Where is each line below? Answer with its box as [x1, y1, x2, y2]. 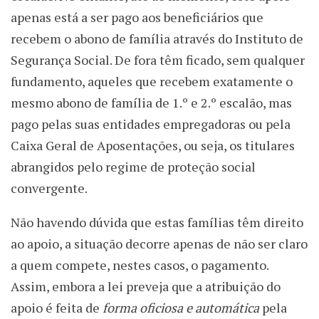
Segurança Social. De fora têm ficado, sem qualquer [11, 51, 305, 69]
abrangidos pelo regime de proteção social [11, 158, 256, 176]
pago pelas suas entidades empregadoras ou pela [11, 115, 291, 133]
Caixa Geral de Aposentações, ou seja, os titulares [11, 137, 295, 155]
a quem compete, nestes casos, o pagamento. [11, 256, 268, 274]
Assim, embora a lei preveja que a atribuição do [11, 278, 281, 296]
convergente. [11, 179, 88, 197]
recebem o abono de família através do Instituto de [11, 30, 303, 48]
